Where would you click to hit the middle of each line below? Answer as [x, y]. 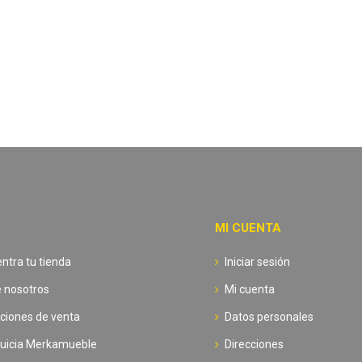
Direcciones [254, 345]
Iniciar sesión [257, 261]
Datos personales [269, 317]
